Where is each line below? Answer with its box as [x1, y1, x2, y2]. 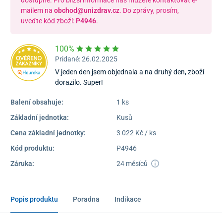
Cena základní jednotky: [10, 128, 86, 137]
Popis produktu [10, 195, 58, 203]
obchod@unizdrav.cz [54, 6, 119, 14]
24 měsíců [116, 159, 149, 167]
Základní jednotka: [10, 113, 69, 121]
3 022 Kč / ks [116, 128, 156, 137]
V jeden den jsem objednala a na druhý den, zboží [55, 67, 204, 76]
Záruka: [10, 159, 34, 167]
